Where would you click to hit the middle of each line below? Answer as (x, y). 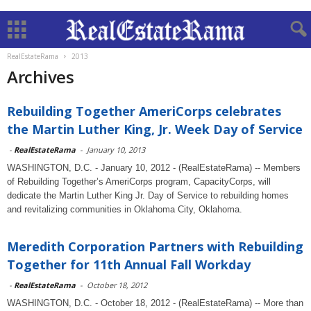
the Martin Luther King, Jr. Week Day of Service (155, 129)
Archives (41, 77)
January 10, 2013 (116, 150)
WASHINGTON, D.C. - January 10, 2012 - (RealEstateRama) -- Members (154, 168)
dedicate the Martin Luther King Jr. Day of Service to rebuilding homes (148, 195)
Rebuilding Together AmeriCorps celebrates (144, 111)
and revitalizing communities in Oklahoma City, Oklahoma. (125, 209)
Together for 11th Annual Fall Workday (129, 264)
